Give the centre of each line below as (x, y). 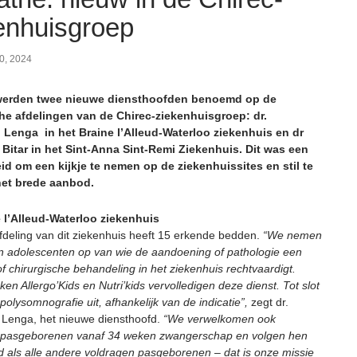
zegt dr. (268, 302)
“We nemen (292, 235)
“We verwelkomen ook (220, 319)
